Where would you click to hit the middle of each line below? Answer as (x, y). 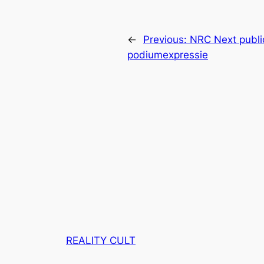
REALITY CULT (101, 240)
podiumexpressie (168, 55)
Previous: (166, 40)
